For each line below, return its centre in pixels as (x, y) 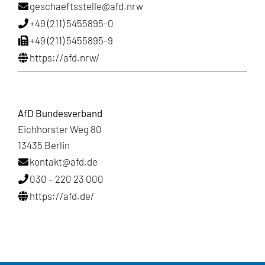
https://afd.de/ (62, 195)
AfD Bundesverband (60, 113)
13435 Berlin (44, 145)
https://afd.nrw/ (65, 57)
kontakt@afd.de (64, 161)
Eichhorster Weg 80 (60, 129)
